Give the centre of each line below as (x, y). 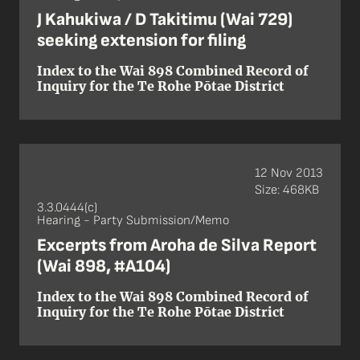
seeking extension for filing (141, 41)
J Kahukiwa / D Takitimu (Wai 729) (165, 20)
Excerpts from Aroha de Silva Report (177, 245)
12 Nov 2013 (289, 173)
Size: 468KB (287, 190)
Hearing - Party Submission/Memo (133, 221)
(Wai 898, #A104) (104, 266)
